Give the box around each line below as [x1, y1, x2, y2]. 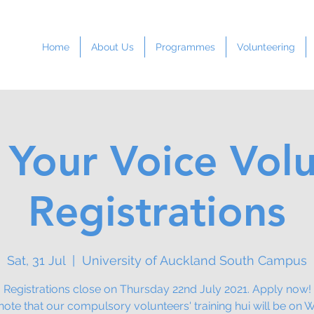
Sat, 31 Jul [7, 253, 65, 268]
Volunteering [237, 41, 295, 53]
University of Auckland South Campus [82, 253, 307, 268]
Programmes [156, 41, 215, 53]
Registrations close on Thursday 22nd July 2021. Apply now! [3, 282, 311, 296]
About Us [91, 41, 134, 53]
